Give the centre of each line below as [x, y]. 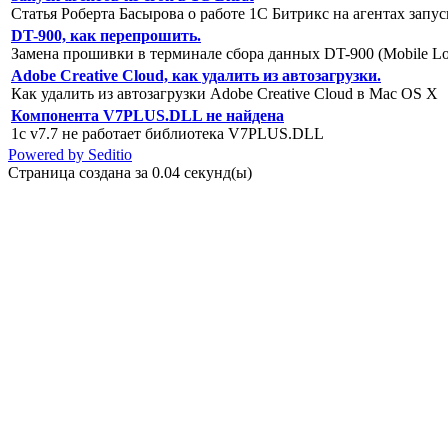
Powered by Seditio [70, 154]
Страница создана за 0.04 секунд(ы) [130, 172]
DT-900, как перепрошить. [106, 35]
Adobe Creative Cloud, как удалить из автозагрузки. [196, 75]
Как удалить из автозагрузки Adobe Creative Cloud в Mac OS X [224, 93]
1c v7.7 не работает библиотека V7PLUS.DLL [167, 133]
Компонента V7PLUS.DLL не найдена [147, 115]
